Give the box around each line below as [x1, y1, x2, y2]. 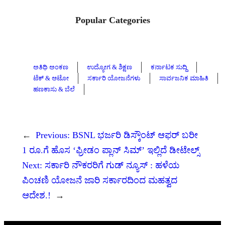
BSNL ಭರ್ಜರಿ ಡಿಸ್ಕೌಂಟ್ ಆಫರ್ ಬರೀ [72, 130, 198, 141]
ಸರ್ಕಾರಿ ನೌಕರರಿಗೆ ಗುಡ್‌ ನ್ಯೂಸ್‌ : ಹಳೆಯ [45, 160, 180, 171]
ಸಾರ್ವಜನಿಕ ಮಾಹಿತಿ [159, 74, 208, 82]
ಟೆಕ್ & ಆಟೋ [33, 74, 69, 82]
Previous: [36, 130, 70, 141]
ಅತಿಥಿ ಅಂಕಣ [33, 63, 68, 71]
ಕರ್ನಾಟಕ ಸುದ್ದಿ [151, 63, 187, 71]
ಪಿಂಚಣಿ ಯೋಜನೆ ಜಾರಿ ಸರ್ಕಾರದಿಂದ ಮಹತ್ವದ [22, 175, 177, 186]
